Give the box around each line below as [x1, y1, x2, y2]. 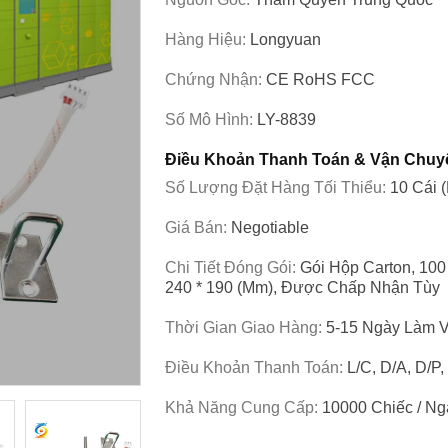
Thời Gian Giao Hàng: [165, 319, 326, 336]
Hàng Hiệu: [165, 31, 250, 48]
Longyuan [250, 31, 321, 48]
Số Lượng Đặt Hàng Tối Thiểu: [165, 179, 390, 196]
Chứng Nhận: [165, 71, 266, 88]
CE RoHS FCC [266, 71, 375, 88]
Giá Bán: [165, 219, 231, 236]
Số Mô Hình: [165, 111, 257, 128]
